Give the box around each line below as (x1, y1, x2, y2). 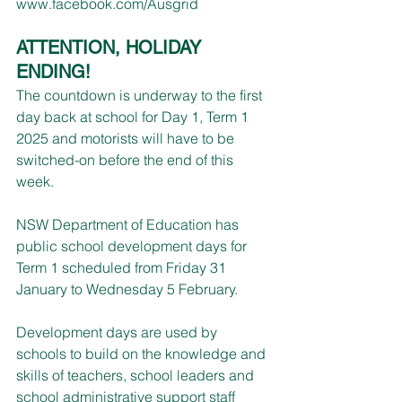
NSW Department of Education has (16, 214, 242, 233)
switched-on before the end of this (16, 150, 237, 169)
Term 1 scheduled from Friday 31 (16, 258, 230, 276)
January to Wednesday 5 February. (16, 279, 238, 298)
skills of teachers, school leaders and (16, 365, 258, 384)
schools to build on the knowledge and (16, 344, 269, 363)
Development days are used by (16, 322, 221, 341)
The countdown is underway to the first (16, 85, 266, 104)
